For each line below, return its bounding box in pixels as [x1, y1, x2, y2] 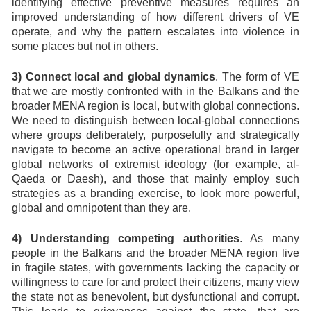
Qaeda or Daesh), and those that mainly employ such [12, 173, 299, 185]
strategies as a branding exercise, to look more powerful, [12, 187, 299, 199]
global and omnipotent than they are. [12, 202, 191, 214]
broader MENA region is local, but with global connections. [12, 100, 299, 112]
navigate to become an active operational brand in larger [12, 144, 299, 155]
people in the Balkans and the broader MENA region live [12, 247, 299, 259]
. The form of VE [215, 71, 300, 83]
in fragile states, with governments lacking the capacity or [12, 262, 299, 274]
